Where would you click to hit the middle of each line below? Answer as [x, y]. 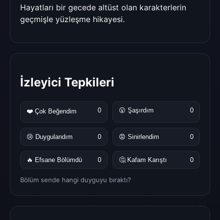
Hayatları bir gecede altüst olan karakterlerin [103, 7]
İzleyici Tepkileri [67, 82]
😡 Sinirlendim [139, 137]
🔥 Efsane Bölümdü [54, 160]
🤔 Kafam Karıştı [143, 160]
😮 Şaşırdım [136, 110]
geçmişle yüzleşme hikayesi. [72, 19]
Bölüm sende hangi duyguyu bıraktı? [76, 179]
